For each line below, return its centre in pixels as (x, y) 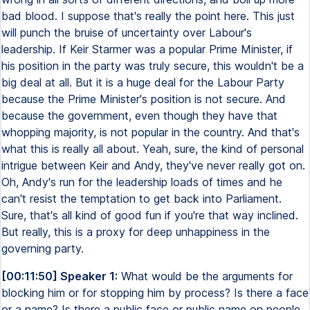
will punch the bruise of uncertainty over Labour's (127, 33)
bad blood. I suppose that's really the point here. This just (148, 16)
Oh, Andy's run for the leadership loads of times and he (142, 182)
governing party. (43, 248)
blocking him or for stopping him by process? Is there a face (155, 293)
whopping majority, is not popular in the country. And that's (151, 132)
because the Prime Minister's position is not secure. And (144, 99)
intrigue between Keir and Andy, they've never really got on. (153, 165)
